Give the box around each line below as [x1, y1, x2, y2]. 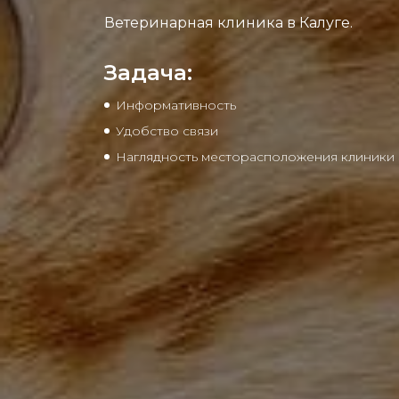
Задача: [104, 59, 192, 85]
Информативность [116, 96, 236, 113]
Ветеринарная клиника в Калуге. [104, 13, 353, 31]
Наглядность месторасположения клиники [116, 148, 395, 165]
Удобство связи [116, 122, 218, 139]
